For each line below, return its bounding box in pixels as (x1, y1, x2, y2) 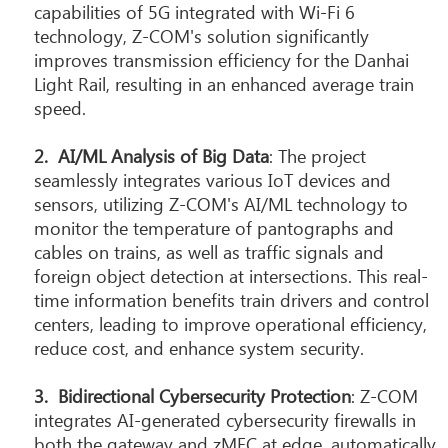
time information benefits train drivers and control (34, 286, 429, 312)
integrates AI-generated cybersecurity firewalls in (34, 406, 416, 432)
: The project (269, 142, 366, 168)
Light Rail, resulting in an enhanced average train (34, 70, 414, 96)
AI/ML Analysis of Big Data (58, 142, 269, 168)
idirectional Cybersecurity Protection (68, 382, 351, 408)
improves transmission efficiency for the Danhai (34, 46, 409, 72)
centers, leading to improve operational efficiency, (34, 310, 427, 336)
